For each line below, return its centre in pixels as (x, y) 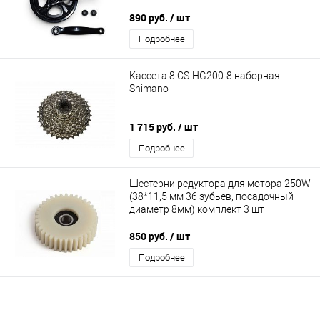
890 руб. (150, 18)
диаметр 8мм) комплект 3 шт (197, 210)
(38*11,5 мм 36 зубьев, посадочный (211, 197)
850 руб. (150, 236)
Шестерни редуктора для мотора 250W (220, 184)
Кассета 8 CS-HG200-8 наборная (205, 75)
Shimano (149, 88)
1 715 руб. (154, 127)
